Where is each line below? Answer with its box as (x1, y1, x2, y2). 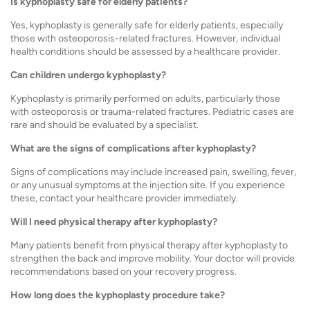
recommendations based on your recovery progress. (10, 266, 237, 277)
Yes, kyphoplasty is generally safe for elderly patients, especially (10, 19, 283, 31)
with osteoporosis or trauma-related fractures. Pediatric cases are (10, 106, 294, 118)
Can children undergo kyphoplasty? (10, 69, 166, 81)
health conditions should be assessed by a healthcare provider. (10, 46, 280, 57)
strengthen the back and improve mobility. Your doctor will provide (10, 253, 295, 264)
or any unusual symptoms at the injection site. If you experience (10, 179, 285, 191)
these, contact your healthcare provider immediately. (10, 192, 238, 204)
